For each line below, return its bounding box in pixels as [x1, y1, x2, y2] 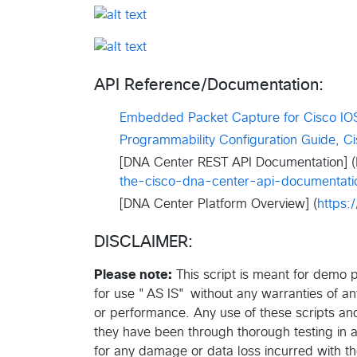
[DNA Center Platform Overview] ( [120, 197, 317, 210]
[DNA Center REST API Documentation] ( [120, 155, 355, 169]
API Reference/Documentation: [94, 76, 324, 93]
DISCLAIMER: [94, 233, 193, 250]
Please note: [94, 268, 172, 281]
